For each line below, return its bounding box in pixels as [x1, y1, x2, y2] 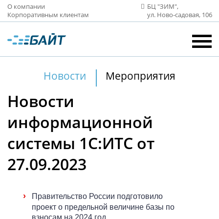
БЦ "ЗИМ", [147, 2, 179, 11]
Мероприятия [106, 69, 175, 83]
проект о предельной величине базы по [32, 203, 175, 211]
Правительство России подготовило [32, 192, 163, 200]
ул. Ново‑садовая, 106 [147, 10, 213, 19]
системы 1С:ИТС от [7, 132, 154, 153]
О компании [7, 2, 45, 11]
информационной [7, 111, 153, 132]
